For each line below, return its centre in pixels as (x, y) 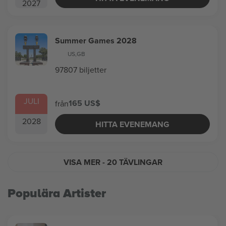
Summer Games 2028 (96, 41)
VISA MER (83, 162)
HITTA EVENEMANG (133, 124)
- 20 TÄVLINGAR (132, 162)
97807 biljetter (81, 70)
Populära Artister (57, 193)
